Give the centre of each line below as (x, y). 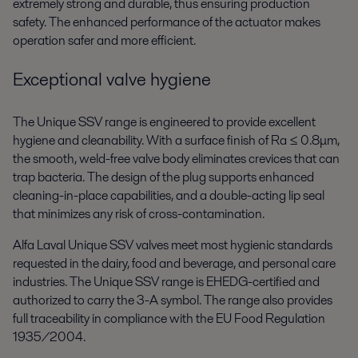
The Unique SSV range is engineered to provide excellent (164, 121)
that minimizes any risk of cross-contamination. (139, 213)
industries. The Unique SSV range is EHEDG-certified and (166, 281)
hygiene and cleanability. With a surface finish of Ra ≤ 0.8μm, (176, 140)
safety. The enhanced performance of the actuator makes (167, 22)
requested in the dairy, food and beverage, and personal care (174, 263)
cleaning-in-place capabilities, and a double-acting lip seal (169, 195)
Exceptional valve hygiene (112, 79)
